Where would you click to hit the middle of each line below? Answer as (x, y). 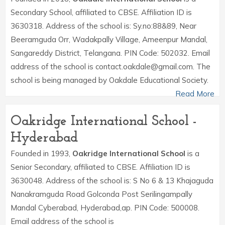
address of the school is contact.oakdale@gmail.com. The (110, 67)
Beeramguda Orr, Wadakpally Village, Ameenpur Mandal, (109, 39)
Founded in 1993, (41, 153)
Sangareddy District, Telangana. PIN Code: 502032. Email (110, 53)
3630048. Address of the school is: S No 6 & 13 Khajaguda (112, 181)
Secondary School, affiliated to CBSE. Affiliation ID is (101, 12)
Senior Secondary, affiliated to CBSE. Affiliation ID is (100, 167)
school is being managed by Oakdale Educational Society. (109, 80)
